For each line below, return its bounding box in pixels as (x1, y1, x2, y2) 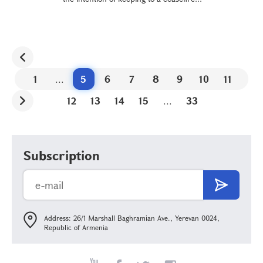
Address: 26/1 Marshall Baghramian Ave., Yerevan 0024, (44, 213, 220, 222)
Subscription (23, 147, 100, 164)
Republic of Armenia (44, 222, 108, 232)
